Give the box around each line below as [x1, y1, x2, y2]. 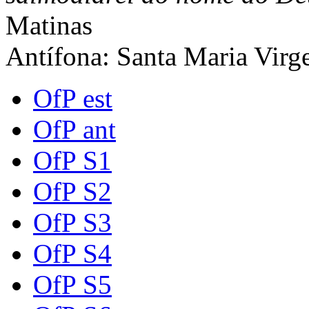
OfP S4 [33, 239, 112, 269]
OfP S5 [33, 270, 112, 300]
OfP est [33, 83, 112, 114]
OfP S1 [33, 146, 112, 176]
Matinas [6, 10, 92, 41]
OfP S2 [33, 177, 112, 207]
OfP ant [33, 114, 116, 145]
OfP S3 [33, 208, 112, 238]
